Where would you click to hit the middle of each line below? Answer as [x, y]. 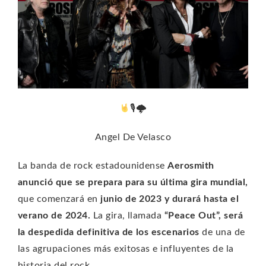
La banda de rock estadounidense [93, 165]
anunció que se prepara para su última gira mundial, [133, 182]
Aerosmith [191, 165]
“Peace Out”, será [204, 215]
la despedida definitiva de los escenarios [110, 232]
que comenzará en [59, 199]
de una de [224, 232]
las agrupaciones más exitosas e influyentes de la [126, 248]
